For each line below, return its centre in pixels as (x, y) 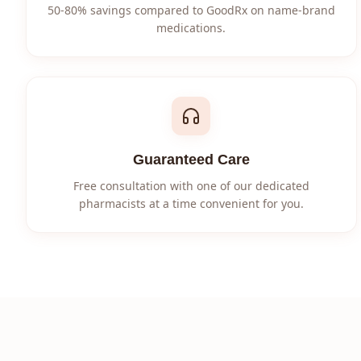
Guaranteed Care (191, 160)
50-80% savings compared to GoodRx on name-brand (191, 10)
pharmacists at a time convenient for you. (191, 203)
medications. (191, 28)
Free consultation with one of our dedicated (191, 186)
